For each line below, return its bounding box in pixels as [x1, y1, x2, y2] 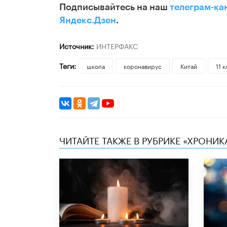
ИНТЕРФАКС [96, 40, 138, 52]
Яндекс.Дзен [59, 16, 116, 25]
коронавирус [123, 61, 162, 71]
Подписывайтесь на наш [59, 3, 170, 12]
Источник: [59, 40, 94, 52]
